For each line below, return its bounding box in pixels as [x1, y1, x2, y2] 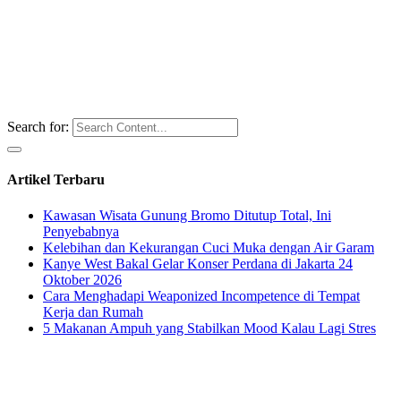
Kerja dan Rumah [43, 303, 143, 320]
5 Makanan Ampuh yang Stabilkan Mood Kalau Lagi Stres [43, 320, 376, 336]
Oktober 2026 [43, 271, 122, 287]
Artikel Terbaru [7, 172, 105, 188]
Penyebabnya [43, 223, 119, 239]
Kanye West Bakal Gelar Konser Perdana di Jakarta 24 [43, 255, 353, 271]
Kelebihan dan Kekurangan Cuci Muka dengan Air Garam [43, 239, 374, 255]
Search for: [7, 119, 69, 135]
